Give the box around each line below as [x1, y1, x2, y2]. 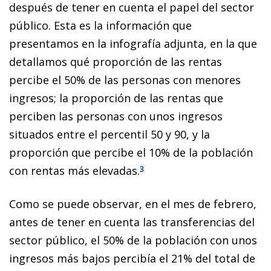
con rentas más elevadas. [9, 163, 140, 178]
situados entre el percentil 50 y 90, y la [9, 126, 210, 142]
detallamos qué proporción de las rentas [9, 54, 222, 69]
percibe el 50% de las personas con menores [9, 72, 241, 87]
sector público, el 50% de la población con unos [9, 232, 257, 247]
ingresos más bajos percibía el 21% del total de [9, 250, 255, 266]
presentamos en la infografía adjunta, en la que [9, 36, 257, 51]
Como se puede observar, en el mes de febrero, [9, 196, 256, 211]
